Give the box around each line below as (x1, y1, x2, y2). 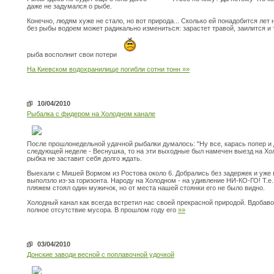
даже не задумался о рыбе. (27, 2, 112, 10)
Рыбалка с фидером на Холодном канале (27, 110, 155, 117)
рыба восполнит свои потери (27, 51, 119, 58)
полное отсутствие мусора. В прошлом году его (27, 206, 178, 213)
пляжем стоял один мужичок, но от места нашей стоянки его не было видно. (27, 184, 265, 191)
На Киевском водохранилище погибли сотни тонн (27, 65, 182, 73)
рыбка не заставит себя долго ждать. (27, 155, 142, 162)
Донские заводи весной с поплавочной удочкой (27, 251, 174, 258)
